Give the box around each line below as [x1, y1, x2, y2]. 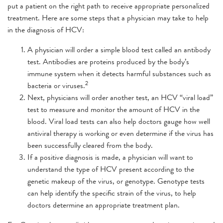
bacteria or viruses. [27, 79, 85, 91]
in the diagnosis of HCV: [7, 23, 84, 35]
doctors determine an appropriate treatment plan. [27, 199, 180, 211]
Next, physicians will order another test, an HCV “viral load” [27, 91, 213, 103]
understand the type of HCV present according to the [27, 163, 194, 175]
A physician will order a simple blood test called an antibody [27, 43, 211, 55]
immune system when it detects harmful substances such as [27, 67, 211, 79]
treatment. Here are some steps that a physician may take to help [7, 11, 209, 23]
